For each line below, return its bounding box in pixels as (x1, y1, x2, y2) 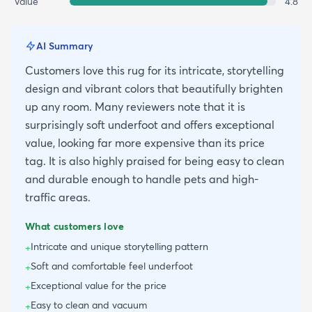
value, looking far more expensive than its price (25, 136, 265, 150)
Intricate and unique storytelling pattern (31, 240, 208, 253)
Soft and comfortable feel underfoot (31, 260, 193, 273)
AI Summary (36, 40, 93, 53)
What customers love (25, 220, 125, 233)
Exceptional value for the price (31, 279, 166, 292)
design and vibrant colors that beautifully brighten (25, 81, 283, 96)
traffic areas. (25, 190, 91, 205)
